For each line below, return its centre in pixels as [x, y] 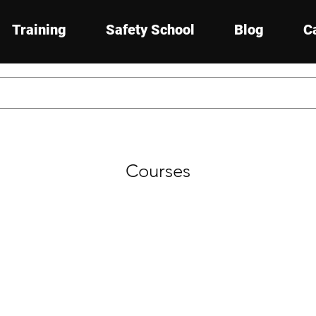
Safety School [150, 30]
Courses [158, 171]
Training [39, 30]
